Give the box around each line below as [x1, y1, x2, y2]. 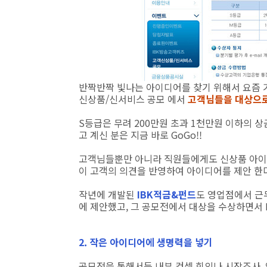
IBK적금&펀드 [137, 187, 196, 201]
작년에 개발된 [79, 187, 137, 201]
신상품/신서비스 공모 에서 [79, 92, 188, 106]
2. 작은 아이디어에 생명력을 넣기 [79, 235, 213, 249]
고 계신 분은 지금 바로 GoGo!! [79, 128, 202, 142]
